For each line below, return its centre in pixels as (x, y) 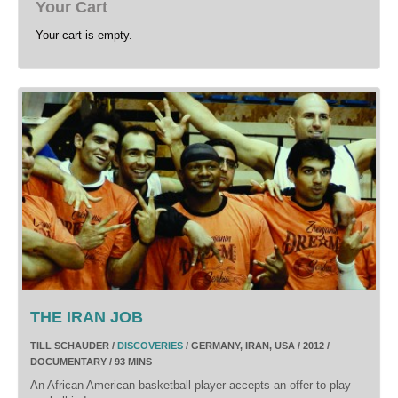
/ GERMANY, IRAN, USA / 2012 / (256, 346)
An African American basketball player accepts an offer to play (191, 386)
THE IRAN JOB (87, 318)
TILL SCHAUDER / (74, 346)
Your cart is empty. (84, 35)
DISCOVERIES (150, 346)
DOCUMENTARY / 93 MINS (91, 362)
